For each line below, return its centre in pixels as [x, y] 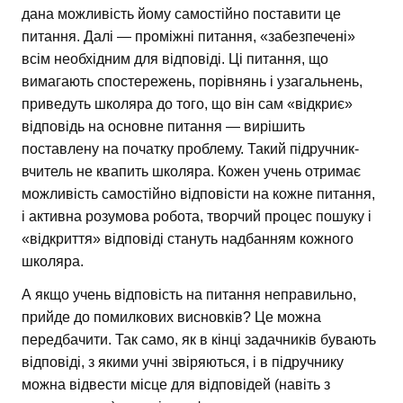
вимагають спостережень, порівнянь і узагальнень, [192, 81]
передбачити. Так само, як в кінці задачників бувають [199, 339]
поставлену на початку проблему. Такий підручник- [190, 148]
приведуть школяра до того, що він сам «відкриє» [187, 103]
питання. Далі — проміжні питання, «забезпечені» [188, 36]
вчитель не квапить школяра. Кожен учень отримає [191, 171]
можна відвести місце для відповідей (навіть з [176, 384]
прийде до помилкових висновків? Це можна [171, 317]
